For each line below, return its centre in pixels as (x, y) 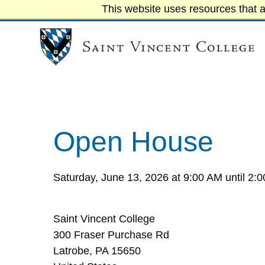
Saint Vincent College (104, 219)
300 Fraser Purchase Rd (112, 235)
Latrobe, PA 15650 (97, 251)
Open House (134, 142)
